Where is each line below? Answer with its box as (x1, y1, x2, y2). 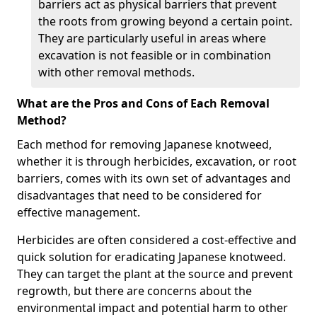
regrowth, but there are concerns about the (17, 283, 252, 299)
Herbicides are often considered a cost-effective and (17, 232, 296, 248)
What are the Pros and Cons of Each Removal (17, 96, 270, 111)
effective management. (17, 204, 140, 220)
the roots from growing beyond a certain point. (38, 13, 292, 29)
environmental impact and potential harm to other (17, 300, 288, 316)
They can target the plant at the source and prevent (17, 266, 293, 282)
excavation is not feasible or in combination (38, 47, 271, 63)
